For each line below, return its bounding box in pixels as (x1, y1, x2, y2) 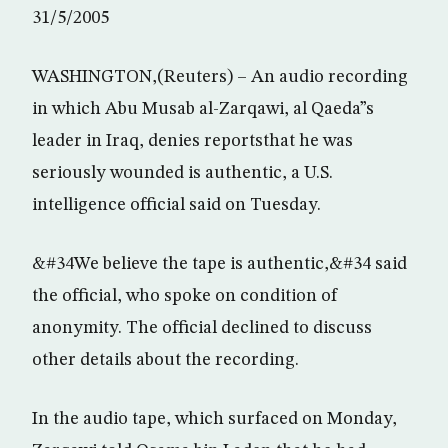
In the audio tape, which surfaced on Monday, (32, 410, 397, 428)
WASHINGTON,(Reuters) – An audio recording (32, 68, 408, 86)
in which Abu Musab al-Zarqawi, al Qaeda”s (32, 100, 374, 118)
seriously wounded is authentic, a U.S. (32, 164, 333, 182)
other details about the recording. (32, 351, 299, 369)
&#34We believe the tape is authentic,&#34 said (32, 255, 407, 273)
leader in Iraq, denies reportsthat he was (32, 132, 353, 150)
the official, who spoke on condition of (32, 287, 338, 305)
